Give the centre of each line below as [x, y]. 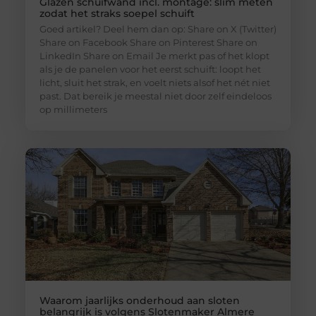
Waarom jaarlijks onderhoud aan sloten [139, 301]
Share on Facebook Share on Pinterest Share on [148, 42]
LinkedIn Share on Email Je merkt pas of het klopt [154, 55]
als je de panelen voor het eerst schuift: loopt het [150, 69]
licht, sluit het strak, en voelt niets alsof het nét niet [154, 82]
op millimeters [73, 109]
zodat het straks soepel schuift [117, 13]
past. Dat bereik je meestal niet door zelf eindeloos [155, 96]
